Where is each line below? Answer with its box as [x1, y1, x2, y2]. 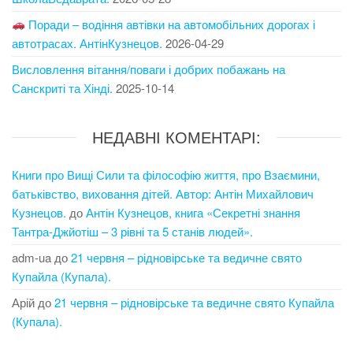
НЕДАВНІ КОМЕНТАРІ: [92, 124, 261, 148]
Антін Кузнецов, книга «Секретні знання [86, 203, 300, 221]
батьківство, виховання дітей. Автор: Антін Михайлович [12, 184, 314, 202]
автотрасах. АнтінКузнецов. [12, 34, 162, 51]
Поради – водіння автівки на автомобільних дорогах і [25, 15, 316, 32]
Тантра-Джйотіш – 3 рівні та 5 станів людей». [12, 222, 253, 240]
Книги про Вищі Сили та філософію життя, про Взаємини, [12, 165, 320, 183]
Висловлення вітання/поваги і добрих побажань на [12, 60, 285, 77]
